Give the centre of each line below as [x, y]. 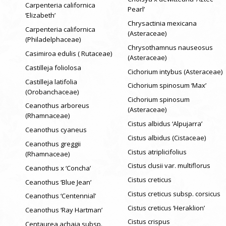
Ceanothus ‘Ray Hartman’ [64, 210]
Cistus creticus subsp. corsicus [174, 193]
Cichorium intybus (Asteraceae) [175, 71]
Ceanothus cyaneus [56, 130]
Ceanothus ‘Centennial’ [61, 196]
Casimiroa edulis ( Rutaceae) [69, 53]
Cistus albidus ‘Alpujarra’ [165, 123]
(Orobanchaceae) [52, 92]
